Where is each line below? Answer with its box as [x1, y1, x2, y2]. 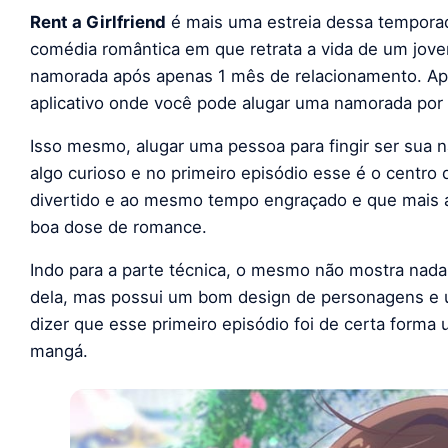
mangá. [30, 340, 88, 361]
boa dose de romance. [30, 216, 207, 237]
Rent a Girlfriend [30, 11, 166, 32]
